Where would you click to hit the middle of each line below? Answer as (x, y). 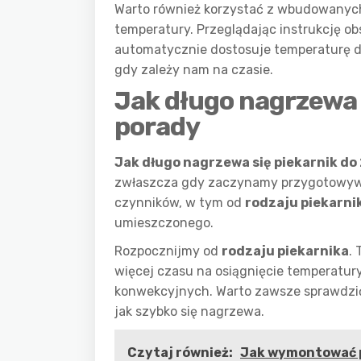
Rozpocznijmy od (168, 251)
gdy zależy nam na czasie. (194, 70)
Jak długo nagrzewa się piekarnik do (237, 162)
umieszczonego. (164, 223)
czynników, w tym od (180, 203)
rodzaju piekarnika (285, 251)
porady (157, 127)
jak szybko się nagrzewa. (189, 311)
